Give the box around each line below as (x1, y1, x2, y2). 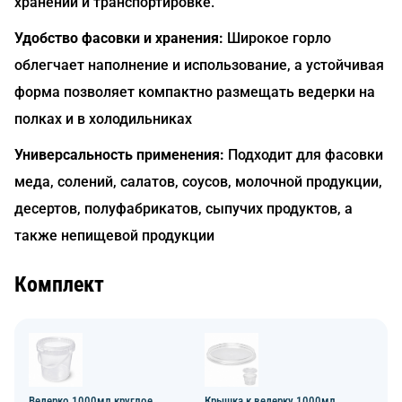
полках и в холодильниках (14, 110, 192, 127)
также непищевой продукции (14, 227, 214, 244)
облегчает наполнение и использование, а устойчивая (14, 57, 384, 74)
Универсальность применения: (14, 146, 224, 163)
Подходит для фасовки (224, 146, 383, 163)
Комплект (14, 272, 104, 297)
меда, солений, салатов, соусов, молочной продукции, (14, 173, 382, 190)
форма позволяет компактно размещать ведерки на (14, 83, 375, 100)
